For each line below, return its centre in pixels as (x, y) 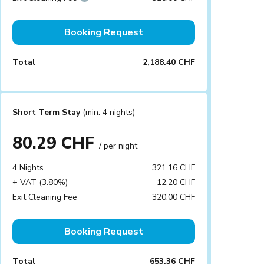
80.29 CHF (56, 143)
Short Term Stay (47, 112)
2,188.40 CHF (169, 62)
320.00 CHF (174, 197)
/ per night (118, 146)
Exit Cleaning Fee (45, 197)
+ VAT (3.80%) (40, 182)
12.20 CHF (176, 182)
